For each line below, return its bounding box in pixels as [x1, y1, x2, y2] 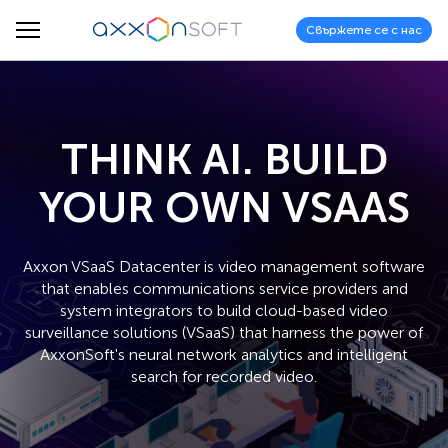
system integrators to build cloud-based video [60, 301, 388, 320]
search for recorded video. [131, 367, 317, 386]
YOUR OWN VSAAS [38, 183, 410, 233]
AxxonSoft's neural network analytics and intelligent [40, 345, 408, 364]
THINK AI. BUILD [60, 135, 388, 185]
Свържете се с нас [306, 22, 422, 37]
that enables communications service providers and [40, 279, 408, 298]
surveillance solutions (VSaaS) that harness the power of [25, 323, 423, 342]
